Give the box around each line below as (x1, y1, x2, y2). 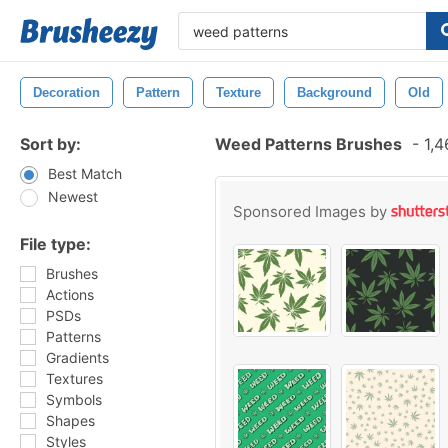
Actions (46, 286, 94, 303)
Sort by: (20, 134, 81, 154)
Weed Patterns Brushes (215, 134, 402, 154)
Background (297, 85, 372, 100)
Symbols (46, 391, 102, 408)
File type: (20, 234, 91, 254)
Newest (48, 188, 98, 205)
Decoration (33, 85, 100, 100)
